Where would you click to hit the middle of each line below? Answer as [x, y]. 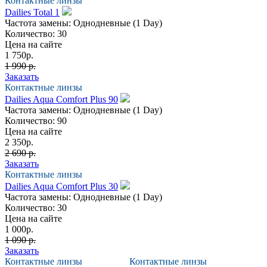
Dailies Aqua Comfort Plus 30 [61, 186]
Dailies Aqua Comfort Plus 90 [61, 99]
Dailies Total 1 [32, 12]
